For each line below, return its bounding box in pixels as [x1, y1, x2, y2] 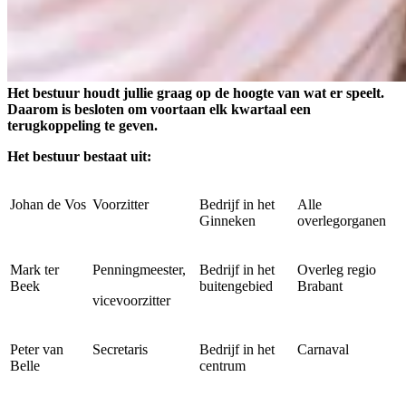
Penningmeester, [92, 262, 186, 278]
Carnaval [297, 342, 349, 358]
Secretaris [92, 342, 148, 358]
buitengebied [199, 278, 273, 295]
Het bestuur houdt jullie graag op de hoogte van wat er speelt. [7, 85, 384, 101]
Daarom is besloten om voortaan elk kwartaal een [7, 101, 311, 118]
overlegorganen [297, 213, 386, 229]
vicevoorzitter [92, 293, 170, 309]
